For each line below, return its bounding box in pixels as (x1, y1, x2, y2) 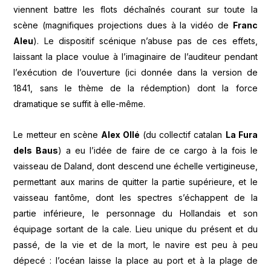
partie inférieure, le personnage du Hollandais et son (13, 207, 258, 218)
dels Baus (13, 145, 59, 155)
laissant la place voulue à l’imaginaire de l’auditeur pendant (13, 51, 258, 62)
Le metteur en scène (13, 129, 101, 140)
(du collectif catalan (140, 129, 226, 140)
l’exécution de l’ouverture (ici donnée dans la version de (13, 67, 258, 78)
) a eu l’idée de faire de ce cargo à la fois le (58, 145, 258, 155)
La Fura (225, 129, 258, 140)
